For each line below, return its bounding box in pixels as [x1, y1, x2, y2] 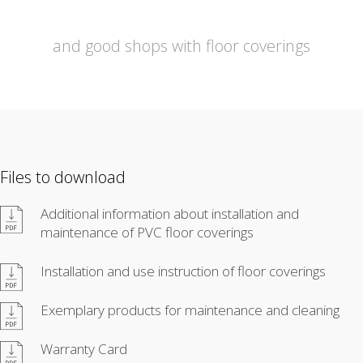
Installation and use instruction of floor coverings [41, 261, 326, 280]
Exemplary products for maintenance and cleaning [41, 300, 340, 319]
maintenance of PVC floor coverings [41, 222, 254, 241]
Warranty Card [41, 339, 127, 358]
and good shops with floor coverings [53, 34, 310, 57]
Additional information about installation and [41, 203, 299, 223]
